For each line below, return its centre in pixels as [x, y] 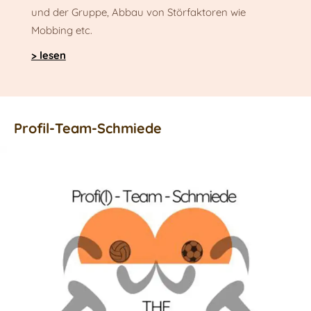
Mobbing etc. [61, 31]
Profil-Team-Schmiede [88, 128]
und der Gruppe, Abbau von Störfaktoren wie [138, 12]
